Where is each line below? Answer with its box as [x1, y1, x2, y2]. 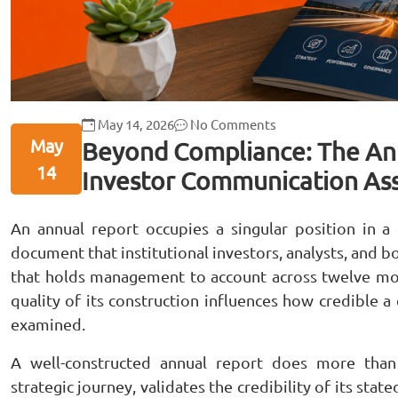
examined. [11, 314, 85, 333]
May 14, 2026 [95, 115, 174, 132]
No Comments [187, 115, 276, 132]
